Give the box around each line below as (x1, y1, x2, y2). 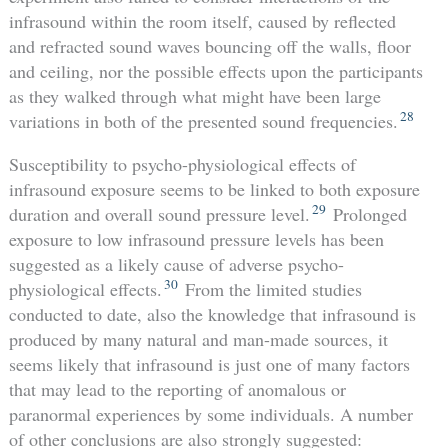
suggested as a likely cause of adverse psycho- (8, 251, 344, 276)
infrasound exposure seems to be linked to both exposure (8, 176, 420, 201)
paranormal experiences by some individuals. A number (8, 401, 413, 426)
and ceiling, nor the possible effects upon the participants (8, 58, 423, 83)
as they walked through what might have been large (8, 83, 381, 108)
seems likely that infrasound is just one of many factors (8, 351, 410, 376)
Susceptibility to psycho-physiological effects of (8, 151, 356, 176)
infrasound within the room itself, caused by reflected (8, 8, 396, 33)
